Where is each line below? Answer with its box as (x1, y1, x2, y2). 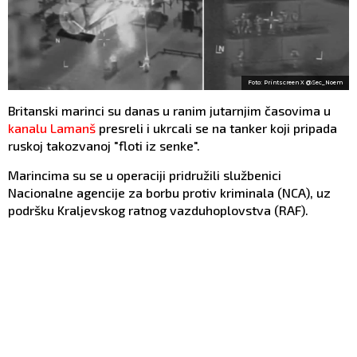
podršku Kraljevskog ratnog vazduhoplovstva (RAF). (8, 202, 308, 218)
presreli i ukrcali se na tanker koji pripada (96, 120, 337, 136)
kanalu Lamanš (8, 120, 96, 136)
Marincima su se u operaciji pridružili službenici (8, 167, 281, 183)
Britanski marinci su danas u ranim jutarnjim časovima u (8, 103, 331, 119)
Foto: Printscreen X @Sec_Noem (248, 79, 343, 87)
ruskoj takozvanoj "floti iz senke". (8, 138, 200, 154)
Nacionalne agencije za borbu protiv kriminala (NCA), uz (8, 185, 331, 201)
